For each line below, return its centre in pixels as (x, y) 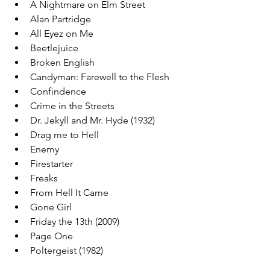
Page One (52, 236)
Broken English (62, 62)
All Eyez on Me (62, 33)
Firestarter (52, 164)
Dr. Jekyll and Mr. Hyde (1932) (93, 120)
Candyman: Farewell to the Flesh (100, 77)
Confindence (58, 91)
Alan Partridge (61, 19)
